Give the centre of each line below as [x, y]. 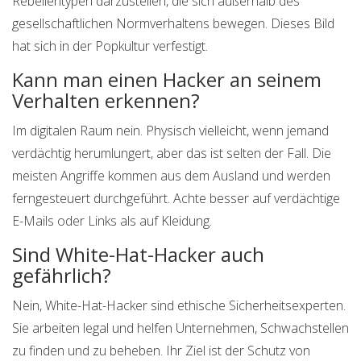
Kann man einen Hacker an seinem [167, 80]
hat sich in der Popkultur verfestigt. [110, 46]
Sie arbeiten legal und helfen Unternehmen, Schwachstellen [180, 328]
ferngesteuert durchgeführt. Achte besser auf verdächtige [176, 199]
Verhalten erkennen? [106, 101]
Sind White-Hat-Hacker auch [138, 255]
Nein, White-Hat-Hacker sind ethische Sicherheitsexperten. [179, 306]
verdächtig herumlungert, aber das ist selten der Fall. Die [172, 154]
